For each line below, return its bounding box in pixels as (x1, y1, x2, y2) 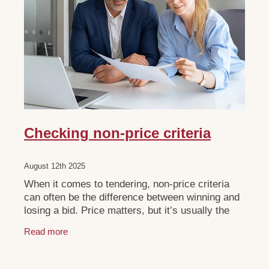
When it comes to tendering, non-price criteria (24, 178, 229, 190)
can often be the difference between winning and (24, 192, 240, 204)
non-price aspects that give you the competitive (24, 218, 237, 230)
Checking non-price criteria (24, 125, 211, 142)
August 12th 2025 (24, 162, 85, 171)
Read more (24, 226, 68, 237)
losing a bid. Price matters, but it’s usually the (24, 205, 229, 217)
